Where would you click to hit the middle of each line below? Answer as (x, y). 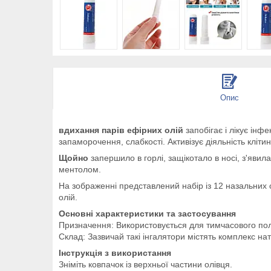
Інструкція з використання (115, 253)
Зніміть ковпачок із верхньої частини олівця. (145, 264)
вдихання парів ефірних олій (121, 130)
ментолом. (80, 169)
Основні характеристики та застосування (147, 214)
